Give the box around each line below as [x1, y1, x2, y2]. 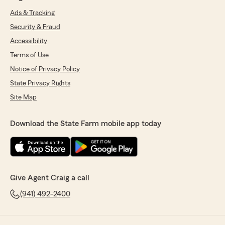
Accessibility [10, 38, 47, 45]
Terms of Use [10, 52, 49, 59]
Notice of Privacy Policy [10, 66, 80, 73]
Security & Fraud [10, 24, 60, 31]
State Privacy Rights [10, 80, 70, 87]
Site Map [10, 94, 37, 101]
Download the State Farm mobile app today [10, 120, 161, 128]
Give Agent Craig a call [10, 174, 89, 182]
